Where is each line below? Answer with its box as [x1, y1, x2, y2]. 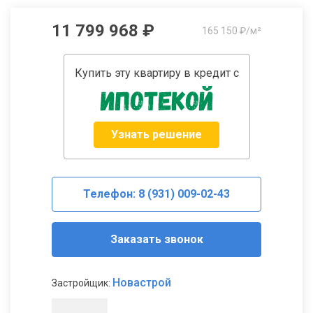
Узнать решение [111, 128, 202, 142]
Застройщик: [52, 277, 112, 289]
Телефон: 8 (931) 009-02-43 [83, 187, 230, 201]
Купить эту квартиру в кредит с [74, 66, 239, 80]
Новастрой [112, 276, 171, 290]
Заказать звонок [110, 233, 203, 247]
